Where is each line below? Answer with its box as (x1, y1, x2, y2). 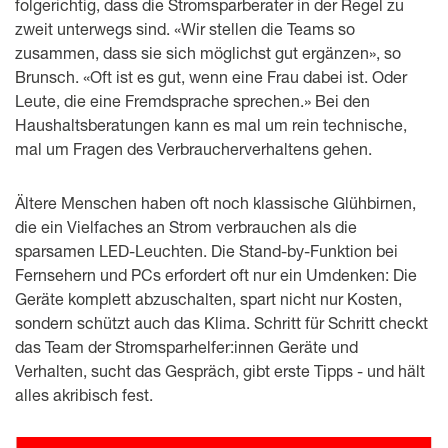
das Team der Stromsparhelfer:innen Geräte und (15, 336, 358, 356)
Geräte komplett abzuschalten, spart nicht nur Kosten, (15, 288, 402, 308)
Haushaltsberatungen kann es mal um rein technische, (15, 114, 407, 134)
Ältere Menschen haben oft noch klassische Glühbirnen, (15, 192, 416, 212)
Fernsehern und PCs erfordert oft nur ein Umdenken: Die (15, 264, 417, 284)
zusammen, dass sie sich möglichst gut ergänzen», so (15, 42, 401, 62)
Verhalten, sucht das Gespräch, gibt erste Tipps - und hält (15, 360, 425, 380)
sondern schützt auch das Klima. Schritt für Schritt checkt (15, 312, 428, 332)
